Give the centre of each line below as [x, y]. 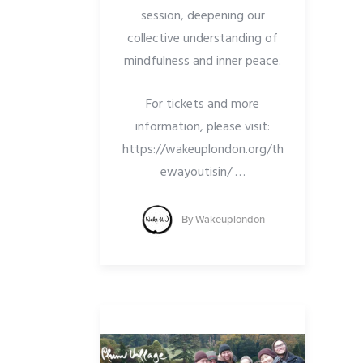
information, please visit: [203, 127]
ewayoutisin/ [197, 172]
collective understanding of [203, 38]
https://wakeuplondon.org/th [203, 149]
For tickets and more [203, 104]
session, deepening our [203, 16]
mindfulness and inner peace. [203, 61]
